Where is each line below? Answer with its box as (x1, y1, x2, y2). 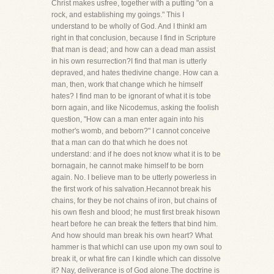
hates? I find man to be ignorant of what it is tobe (51, 92, 211, 100)
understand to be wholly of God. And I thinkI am (51, 22, 207, 31)
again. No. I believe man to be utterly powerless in (51, 173, 217, 182)
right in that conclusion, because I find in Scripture (51, 34, 216, 42)
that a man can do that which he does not (51, 138, 187, 147)
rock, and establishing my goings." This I (51, 10, 184, 19)
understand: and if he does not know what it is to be (51, 150, 221, 158)
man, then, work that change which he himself (51, 80, 202, 89)
